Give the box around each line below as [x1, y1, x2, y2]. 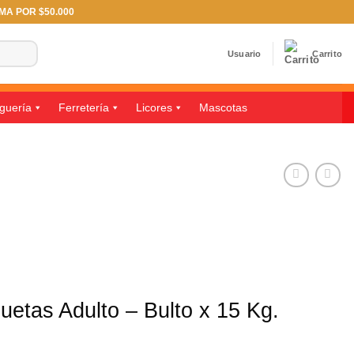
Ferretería [58, 101, 109, 114]
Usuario [227, 48, 262, 58]
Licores [135, 101, 172, 114]
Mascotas [198, 101, 247, 114]
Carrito [312, 48, 342, 58]
